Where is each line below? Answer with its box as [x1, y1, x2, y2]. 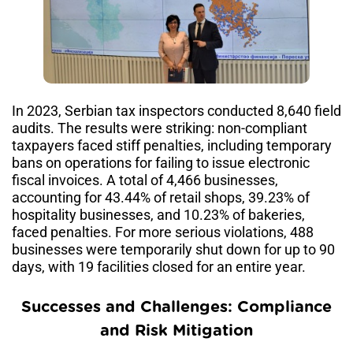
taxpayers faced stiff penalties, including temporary [12, 137, 332, 154]
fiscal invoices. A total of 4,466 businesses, [12, 172, 278, 189]
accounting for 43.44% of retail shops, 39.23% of [12, 189, 310, 206]
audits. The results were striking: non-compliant [12, 120, 307, 137]
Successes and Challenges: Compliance [21, 299, 332, 316]
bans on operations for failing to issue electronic [12, 154, 310, 172]
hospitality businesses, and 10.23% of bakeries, [12, 206, 305, 224]
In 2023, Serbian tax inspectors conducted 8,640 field [12, 102, 341, 120]
